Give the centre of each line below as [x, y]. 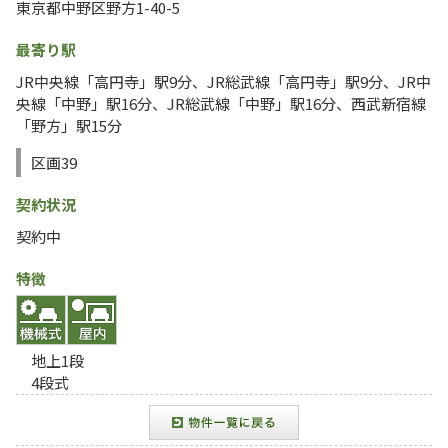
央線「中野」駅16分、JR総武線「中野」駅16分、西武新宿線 [221, 103]
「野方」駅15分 [69, 125]
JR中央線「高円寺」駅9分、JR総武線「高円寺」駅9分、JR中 [223, 81]
